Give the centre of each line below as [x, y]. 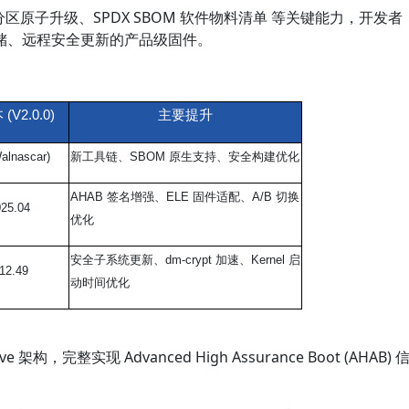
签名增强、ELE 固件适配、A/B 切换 [203, 197]
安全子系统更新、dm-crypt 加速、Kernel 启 [185, 260]
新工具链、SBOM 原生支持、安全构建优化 [185, 157]
